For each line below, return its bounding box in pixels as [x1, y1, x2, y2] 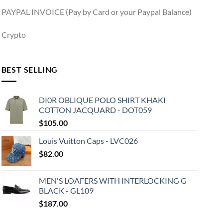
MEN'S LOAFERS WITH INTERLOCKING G [38, 176, 187, 186]
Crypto [1, 30, 26, 40]
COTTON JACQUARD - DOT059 [38, 105, 152, 115]
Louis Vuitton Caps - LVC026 [38, 136, 138, 146]
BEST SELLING [1, 64, 58, 74]
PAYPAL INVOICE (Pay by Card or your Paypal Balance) [1, 7, 192, 17]
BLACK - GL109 [38, 186, 94, 196]
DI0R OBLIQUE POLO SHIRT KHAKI [38, 95, 166, 105]
